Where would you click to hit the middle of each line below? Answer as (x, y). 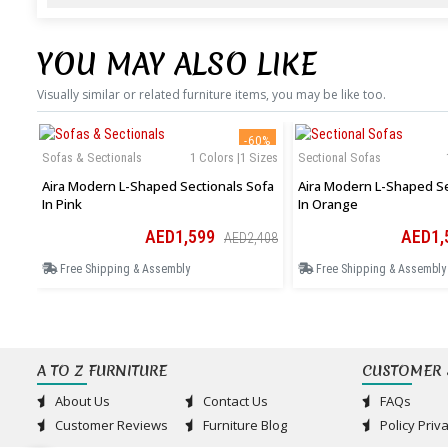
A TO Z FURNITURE (102, 371)
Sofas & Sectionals (92, 158)
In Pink (62, 204)
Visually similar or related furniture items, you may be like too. (211, 95)
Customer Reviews (110, 425)
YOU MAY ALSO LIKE (177, 65)
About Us (81, 401)
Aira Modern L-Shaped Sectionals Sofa (158, 186)
